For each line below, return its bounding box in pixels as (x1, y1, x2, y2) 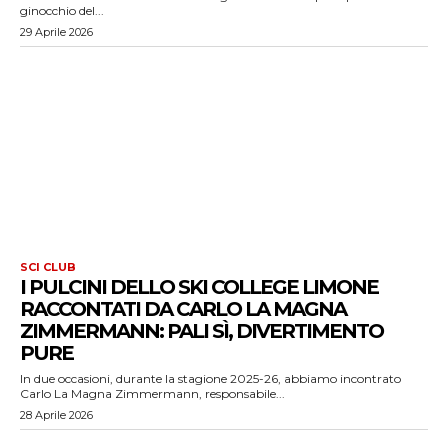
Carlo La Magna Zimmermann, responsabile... (20, 386, 285, 401)
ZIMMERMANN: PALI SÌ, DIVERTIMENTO (20, 319, 383, 343)
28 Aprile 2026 (20, 408, 93, 422)
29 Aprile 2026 (20, 25, 93, 39)
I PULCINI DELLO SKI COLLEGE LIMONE (20, 275, 378, 299)
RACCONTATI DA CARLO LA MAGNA (20, 297, 346, 321)
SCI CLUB (20, 260, 76, 274)
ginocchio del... (20, 3, 104, 18)
